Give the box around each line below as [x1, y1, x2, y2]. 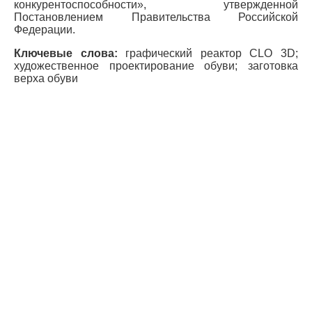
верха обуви [14, 72, 78, 84]
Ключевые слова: [14, 47, 118, 59]
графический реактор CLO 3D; [117, 47, 299, 59]
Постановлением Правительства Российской [14, 11, 298, 23]
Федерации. [14, 24, 75, 36]
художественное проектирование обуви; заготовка [14, 60, 298, 72]
